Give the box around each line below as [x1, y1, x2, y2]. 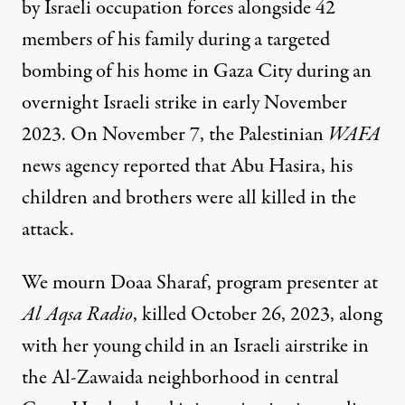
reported [123, 152, 190, 182]
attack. [22, 215, 74, 245]
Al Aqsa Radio [22, 300, 133, 330]
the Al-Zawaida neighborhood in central [22, 363, 339, 393]
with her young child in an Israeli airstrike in [22, 332, 369, 362]
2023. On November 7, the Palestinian [22, 120, 328, 150]
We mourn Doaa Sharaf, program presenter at [22, 268, 378, 298]
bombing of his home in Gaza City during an [22, 57, 372, 87]
